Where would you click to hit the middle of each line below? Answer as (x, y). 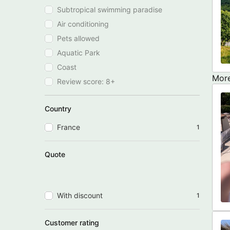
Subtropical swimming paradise (110, 9)
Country (58, 108)
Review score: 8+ (86, 81)
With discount (80, 195)
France (69, 127)
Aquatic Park (79, 52)
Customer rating (72, 222)
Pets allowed (78, 38)
